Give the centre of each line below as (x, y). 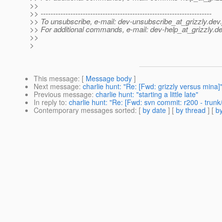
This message (56, 79)
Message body (109, 79)
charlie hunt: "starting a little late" (147, 94)
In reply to (49, 102)
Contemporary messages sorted (84, 110)
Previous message (63, 94)
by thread (191, 110)
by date (154, 110)
